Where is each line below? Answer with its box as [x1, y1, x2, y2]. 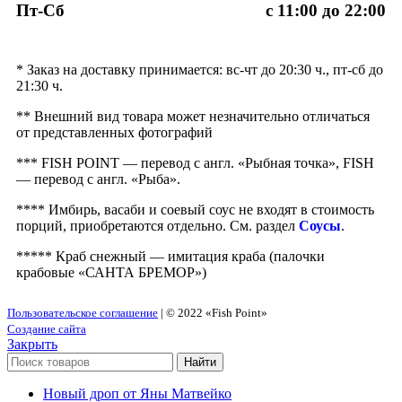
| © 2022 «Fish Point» [158, 305, 267, 319]
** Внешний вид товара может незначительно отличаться [16, 108, 370, 124]
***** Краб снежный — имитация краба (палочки [16, 248, 325, 264]
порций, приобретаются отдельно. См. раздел [16, 217, 299, 233]
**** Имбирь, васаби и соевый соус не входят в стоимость [16, 201, 374, 217]
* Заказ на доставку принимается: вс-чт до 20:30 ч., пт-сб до [16, 61, 383, 77]
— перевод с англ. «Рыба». [16, 170, 180, 187]
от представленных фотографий [16, 124, 213, 140]
